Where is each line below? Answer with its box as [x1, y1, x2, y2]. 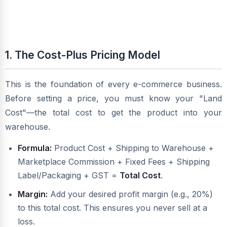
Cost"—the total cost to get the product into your [5, 107, 222, 118]
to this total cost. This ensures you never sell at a [18, 203, 207, 213]
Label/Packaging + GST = [18, 170, 120, 181]
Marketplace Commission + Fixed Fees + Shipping [18, 157, 210, 167]
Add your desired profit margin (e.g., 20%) [48, 189, 213, 200]
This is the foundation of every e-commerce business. [5, 79, 222, 90]
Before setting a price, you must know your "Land [5, 93, 222, 104]
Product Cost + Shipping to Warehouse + [52, 143, 214, 154]
